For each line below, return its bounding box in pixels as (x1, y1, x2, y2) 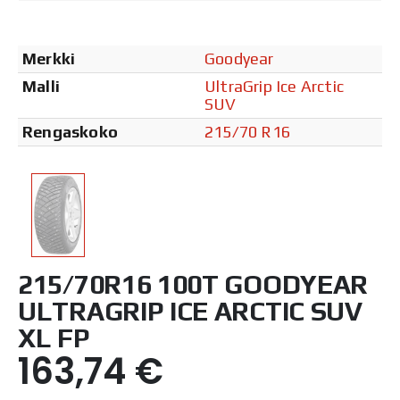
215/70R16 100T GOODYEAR (18, 268, 369, 300)
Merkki (22, 48, 76, 68)
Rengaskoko (22, 121, 118, 141)
